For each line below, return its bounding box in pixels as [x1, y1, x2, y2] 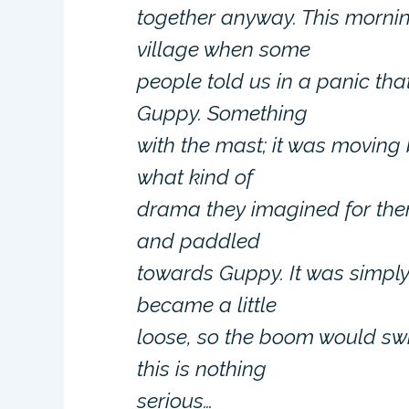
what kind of [137, 164, 254, 189]
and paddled [137, 228, 261, 253]
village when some [137, 37, 311, 61]
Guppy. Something [137, 100, 309, 125]
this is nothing [137, 356, 267, 381]
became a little [137, 292, 278, 317]
